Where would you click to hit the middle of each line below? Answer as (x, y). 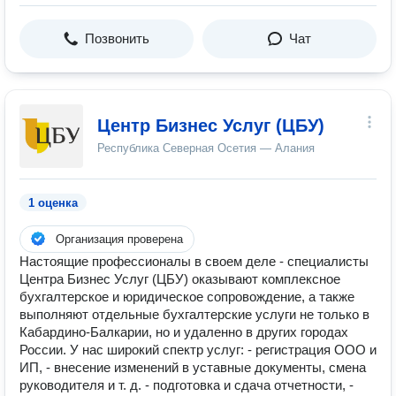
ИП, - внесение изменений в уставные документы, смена (193, 367)
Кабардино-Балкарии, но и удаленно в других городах (184, 332)
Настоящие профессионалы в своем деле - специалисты (194, 261)
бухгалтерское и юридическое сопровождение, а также (187, 297)
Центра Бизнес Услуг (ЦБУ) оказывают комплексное (180, 279)
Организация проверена (119, 239)
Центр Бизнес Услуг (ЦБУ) (211, 126)
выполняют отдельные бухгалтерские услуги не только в (194, 314)
